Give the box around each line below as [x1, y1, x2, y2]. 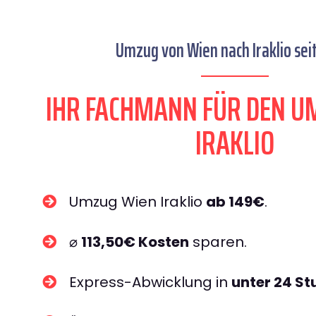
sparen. [189, 232, 247, 252]
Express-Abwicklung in [69, 272, 231, 292]
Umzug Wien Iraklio [69, 192, 206, 212]
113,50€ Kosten [81, 232, 189, 252]
